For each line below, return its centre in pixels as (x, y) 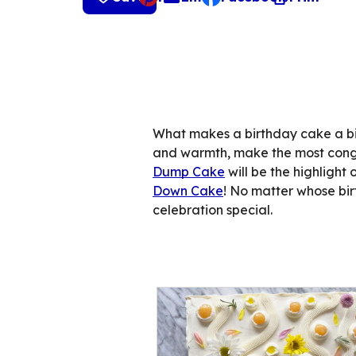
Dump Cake (189, 172)
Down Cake (188, 191)
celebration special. (213, 210)
